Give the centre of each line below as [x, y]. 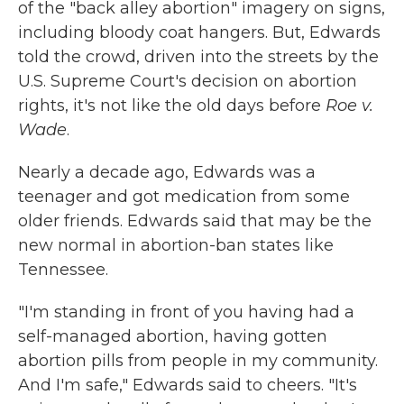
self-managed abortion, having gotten [173, 337]
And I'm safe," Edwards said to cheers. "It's [188, 386]
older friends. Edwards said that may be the [195, 221]
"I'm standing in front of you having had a [186, 312]
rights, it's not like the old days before [172, 106]
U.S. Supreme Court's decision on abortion [188, 82]
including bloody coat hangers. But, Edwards [199, 33]
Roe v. [349, 106]
